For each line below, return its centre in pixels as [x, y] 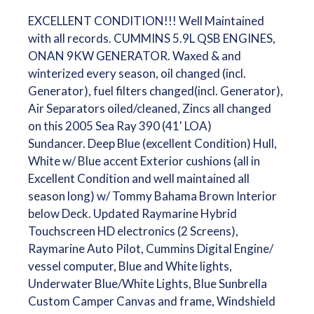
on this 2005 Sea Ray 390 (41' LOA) [120, 126]
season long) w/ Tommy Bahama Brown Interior [152, 196]
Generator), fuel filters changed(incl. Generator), [155, 91]
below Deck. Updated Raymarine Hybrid [132, 213]
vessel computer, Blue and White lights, [130, 266]
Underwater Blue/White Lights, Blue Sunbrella [147, 284]
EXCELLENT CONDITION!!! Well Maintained [146, 21]
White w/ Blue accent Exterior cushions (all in [144, 161]
